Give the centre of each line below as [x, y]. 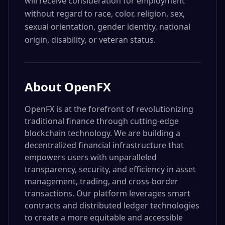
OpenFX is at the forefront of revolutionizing [109, 109]
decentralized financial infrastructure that [104, 145]
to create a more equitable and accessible [104, 217]
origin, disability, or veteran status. [90, 40]
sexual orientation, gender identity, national [107, 27]
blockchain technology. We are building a [102, 133]
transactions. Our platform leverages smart [107, 193]
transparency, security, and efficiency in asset [110, 169]
